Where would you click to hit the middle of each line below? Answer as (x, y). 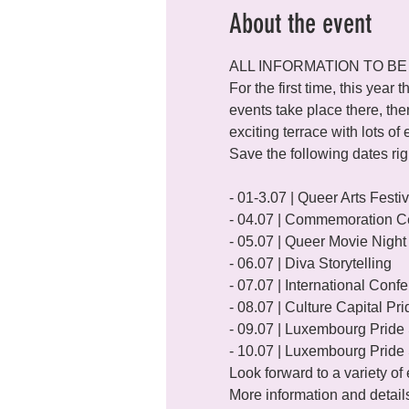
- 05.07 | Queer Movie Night (317, 241)
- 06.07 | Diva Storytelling (310, 263)
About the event (300, 24)
